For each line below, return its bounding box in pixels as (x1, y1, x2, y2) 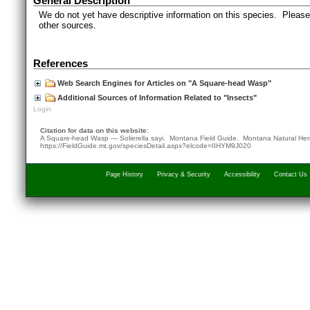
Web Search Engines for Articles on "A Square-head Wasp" (57, 79, 271, 87)
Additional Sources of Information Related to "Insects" (57, 93, 257, 102)
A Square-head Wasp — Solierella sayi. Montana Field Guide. (40, 134, 243, 142)
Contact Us (274, 171, 307, 178)
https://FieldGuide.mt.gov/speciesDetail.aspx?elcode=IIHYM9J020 (40, 142, 251, 149)
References (33, 57, 88, 69)
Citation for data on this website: (40, 127, 149, 134)
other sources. (39, 20, 96, 30)
